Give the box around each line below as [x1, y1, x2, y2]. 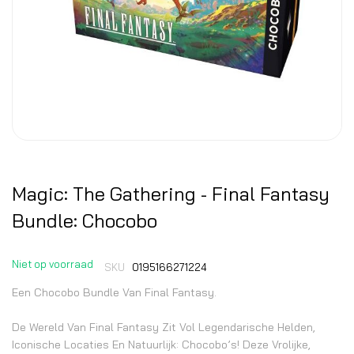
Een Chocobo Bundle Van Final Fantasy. [12, 285, 217, 299]
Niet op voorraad [12, 258, 93, 270]
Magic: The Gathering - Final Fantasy [12, 182, 330, 205]
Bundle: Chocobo [12, 209, 157, 232]
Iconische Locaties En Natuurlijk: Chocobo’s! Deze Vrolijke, [12, 337, 311, 352]
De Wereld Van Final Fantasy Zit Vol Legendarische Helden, [12, 320, 315, 334]
